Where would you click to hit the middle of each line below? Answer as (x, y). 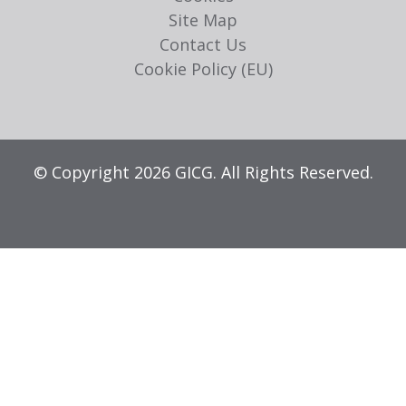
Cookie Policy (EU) (203, 68)
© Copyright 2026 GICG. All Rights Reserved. (203, 172)
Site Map (203, 19)
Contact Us (203, 44)
